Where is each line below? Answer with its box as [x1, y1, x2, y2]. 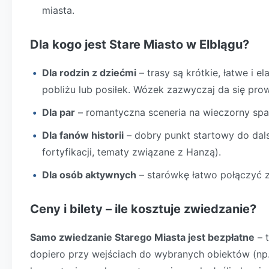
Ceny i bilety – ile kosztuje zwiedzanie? [30, 202, 256, 216]
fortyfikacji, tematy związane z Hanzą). [42, 146, 221, 158]
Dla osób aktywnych [42, 169, 136, 181]
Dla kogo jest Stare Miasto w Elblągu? [30, 37, 249, 52]
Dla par [42, 106, 75, 118]
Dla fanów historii [42, 129, 124, 141]
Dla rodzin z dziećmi [42, 67, 136, 79]
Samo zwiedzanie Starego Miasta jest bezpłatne [30, 231, 255, 243]
